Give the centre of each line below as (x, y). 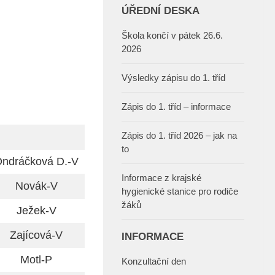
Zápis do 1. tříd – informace (176, 107)
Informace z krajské (161, 178)
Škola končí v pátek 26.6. (172, 36)
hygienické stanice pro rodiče (180, 192)
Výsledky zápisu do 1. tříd (173, 78)
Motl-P (36, 260)
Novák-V (36, 186)
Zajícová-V (36, 235)
